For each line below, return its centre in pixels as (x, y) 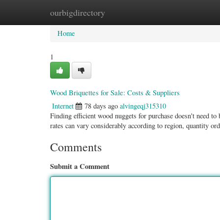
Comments (76, 147)
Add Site (176, 12)
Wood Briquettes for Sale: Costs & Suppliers (115, 92)
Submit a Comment (80, 166)
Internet (63, 106)
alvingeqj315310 (143, 106)
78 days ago (101, 106)
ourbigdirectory (78, 12)
